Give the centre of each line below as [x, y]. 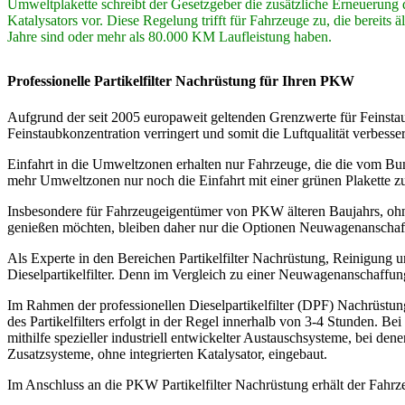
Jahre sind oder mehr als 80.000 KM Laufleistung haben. [170, 36]
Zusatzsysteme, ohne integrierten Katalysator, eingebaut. [167, 353]
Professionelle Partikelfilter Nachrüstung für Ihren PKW [181, 81]
